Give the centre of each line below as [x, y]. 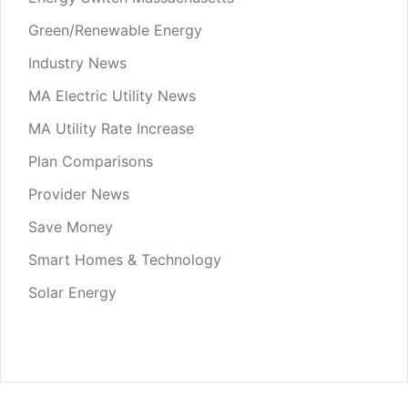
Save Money [71, 226]
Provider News [79, 194]
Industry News [77, 62]
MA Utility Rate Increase [111, 128]
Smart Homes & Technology [125, 259]
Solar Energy [72, 292]
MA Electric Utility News [112, 95]
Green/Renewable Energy [115, 30]
